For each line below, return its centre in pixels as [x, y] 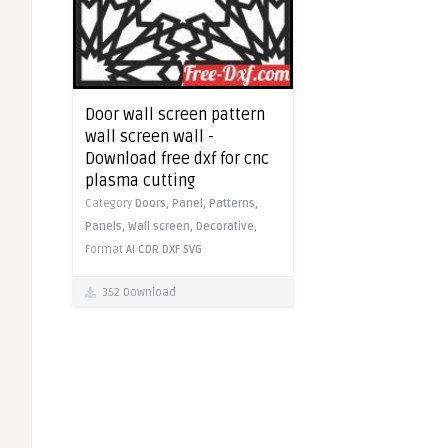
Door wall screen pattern [175, 115]
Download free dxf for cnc [177, 159]
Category [110, 204]
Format [105, 250]
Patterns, [233, 204]
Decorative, [226, 227]
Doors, [153, 204]
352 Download [136, 293]
